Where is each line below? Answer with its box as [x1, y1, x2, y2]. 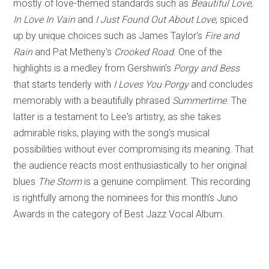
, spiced [216, 13, 249, 25]
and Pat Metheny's [32, 46, 115, 58]
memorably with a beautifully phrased [13, 94, 173, 106]
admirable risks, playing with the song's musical [13, 127, 210, 139]
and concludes [189, 78, 253, 90]
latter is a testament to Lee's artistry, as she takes [13, 110, 222, 122]
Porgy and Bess [174, 62, 240, 74]
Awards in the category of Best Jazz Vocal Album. [13, 208, 225, 220]
